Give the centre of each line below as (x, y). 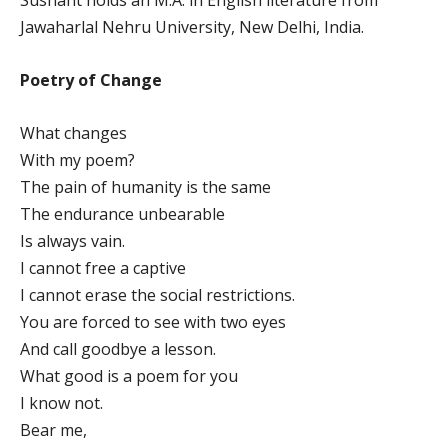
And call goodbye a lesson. (118, 348)
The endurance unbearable (122, 213)
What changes (73, 132)
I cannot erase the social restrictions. (157, 294)
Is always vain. (72, 240)
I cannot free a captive (103, 267)
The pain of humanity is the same (145, 186)
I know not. (61, 402)
